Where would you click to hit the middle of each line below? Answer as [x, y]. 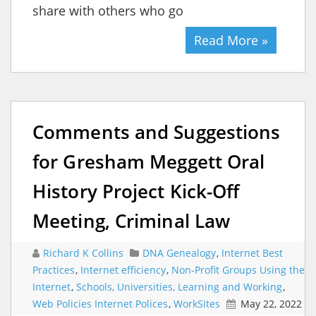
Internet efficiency [123, 269]
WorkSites [197, 303]
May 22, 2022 [271, 303]
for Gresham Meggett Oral [149, 161]
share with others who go [108, 10]
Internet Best [252, 253]
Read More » [231, 40]
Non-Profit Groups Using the [238, 269]
